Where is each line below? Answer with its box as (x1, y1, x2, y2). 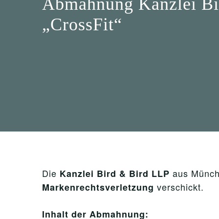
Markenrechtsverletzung (42, 181, 154, 194)
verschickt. (154, 180, 204, 193)
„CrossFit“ (42, 15, 122, 34)
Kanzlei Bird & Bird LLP (60, 167, 170, 180)
